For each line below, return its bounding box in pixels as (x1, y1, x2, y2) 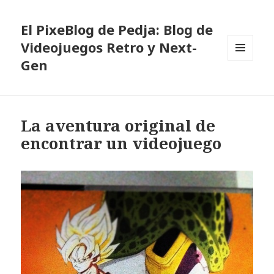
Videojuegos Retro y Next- (21, 38, 198, 57)
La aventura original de (21, 114, 216, 137)
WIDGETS (228, 80, 264, 91)
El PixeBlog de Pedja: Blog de (21, 20, 213, 39)
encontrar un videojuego (21, 132, 222, 155)
